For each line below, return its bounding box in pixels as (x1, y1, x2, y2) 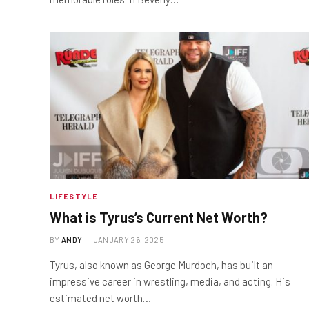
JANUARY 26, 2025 (93, 235, 163, 244)
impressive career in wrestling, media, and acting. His (50, 275, 290, 288)
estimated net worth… (50, 291, 151, 304)
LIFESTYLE (50, 191, 98, 201)
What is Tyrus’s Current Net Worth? (50, 208, 268, 226)
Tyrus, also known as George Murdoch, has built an (50, 258, 273, 271)
